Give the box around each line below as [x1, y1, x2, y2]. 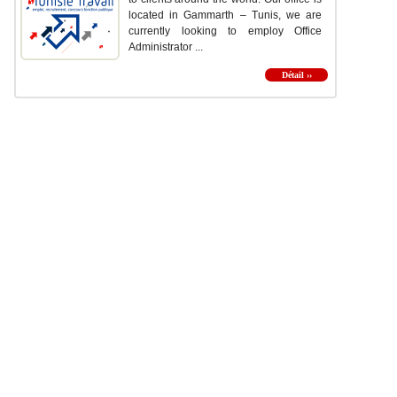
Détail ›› [281, 70, 312, 81]
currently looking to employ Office [128, 25, 322, 38]
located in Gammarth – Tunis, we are [128, 9, 322, 22]
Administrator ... [128, 41, 203, 54]
